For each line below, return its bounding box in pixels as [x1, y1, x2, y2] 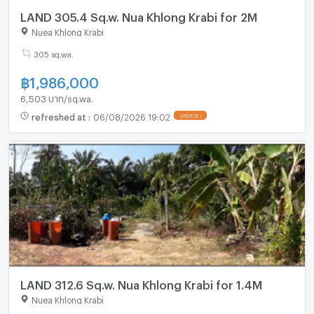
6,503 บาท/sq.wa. [20, 93, 93, 101]
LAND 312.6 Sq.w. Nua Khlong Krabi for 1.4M [20, 278, 262, 288]
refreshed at [31, 111, 88, 119]
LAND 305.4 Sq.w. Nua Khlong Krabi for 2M [20, 10, 257, 20]
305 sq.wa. [33, 50, 74, 57]
